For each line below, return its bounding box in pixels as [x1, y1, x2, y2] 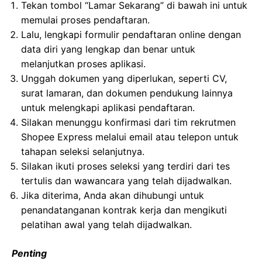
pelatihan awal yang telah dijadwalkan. [21, 219, 192, 230]
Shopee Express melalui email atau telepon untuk [21, 131, 239, 143]
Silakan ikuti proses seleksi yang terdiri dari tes [21, 160, 230, 172]
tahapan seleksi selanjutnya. [21, 146, 144, 157]
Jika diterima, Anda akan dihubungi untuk [21, 189, 204, 201]
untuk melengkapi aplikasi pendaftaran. [21, 102, 195, 113]
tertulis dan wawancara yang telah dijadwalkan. [21, 175, 232, 187]
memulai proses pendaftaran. [21, 14, 150, 26]
